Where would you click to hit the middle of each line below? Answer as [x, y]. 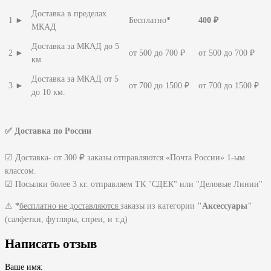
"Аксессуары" [225, 206]
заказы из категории [159, 206]
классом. [21, 171]
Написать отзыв [51, 244]
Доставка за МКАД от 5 [75, 79]
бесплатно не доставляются [70, 206]
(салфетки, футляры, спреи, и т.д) [66, 219]
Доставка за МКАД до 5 [75, 46]
